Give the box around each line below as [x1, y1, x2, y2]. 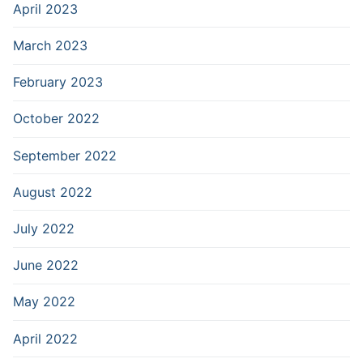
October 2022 [13, 110, 100, 127]
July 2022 [13, 220, 75, 237]
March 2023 [13, 37, 88, 54]
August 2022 [13, 183, 92, 200]
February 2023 [13, 74, 103, 91]
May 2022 [13, 293, 75, 310]
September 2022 [13, 147, 117, 164]
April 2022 [13, 330, 78, 347]
